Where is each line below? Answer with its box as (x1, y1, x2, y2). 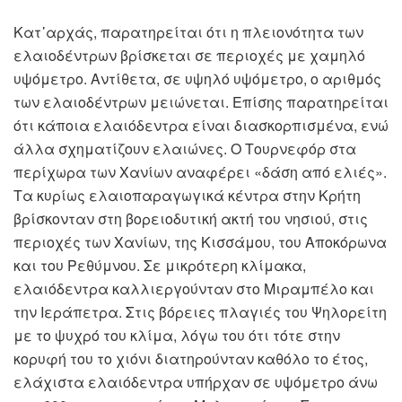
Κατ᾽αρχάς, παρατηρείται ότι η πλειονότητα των (13, 22, 363, 43)
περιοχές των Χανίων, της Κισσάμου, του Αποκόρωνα (13, 232, 387, 253)
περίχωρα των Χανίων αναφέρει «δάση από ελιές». (13, 162, 387, 183)
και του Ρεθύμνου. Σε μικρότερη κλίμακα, (13, 255, 306, 276)
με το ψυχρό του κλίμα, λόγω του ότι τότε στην (13, 325, 340, 346)
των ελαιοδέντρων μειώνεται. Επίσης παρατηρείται (13, 92, 389, 113)
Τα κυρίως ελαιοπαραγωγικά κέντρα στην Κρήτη (13, 185, 361, 206)
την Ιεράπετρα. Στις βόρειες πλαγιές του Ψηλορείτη (13, 301, 387, 323)
